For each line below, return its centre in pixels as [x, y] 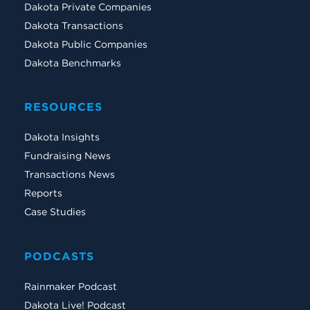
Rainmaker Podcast [71, 286]
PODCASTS [59, 256]
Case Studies [55, 212]
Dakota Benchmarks [73, 63]
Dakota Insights [62, 137]
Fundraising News [67, 156]
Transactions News [70, 175]
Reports [43, 193]
